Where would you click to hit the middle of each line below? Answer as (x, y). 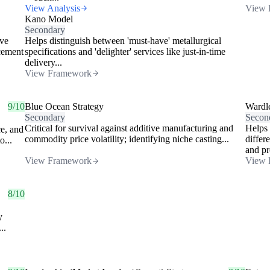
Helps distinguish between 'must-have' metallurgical (123, 40)
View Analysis (52, 8)
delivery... (43, 62)
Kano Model (49, 19)
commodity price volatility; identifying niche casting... (127, 139)
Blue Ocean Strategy (64, 107)
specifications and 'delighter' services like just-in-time (125, 51)
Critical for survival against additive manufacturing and (129, 128)
